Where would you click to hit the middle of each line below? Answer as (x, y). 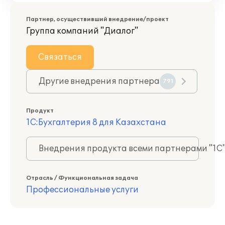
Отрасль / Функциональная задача (82, 178)
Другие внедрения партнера (99, 81)
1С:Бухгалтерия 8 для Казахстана (96, 123)
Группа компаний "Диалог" (82, 31)
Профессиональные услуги (82, 190)
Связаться (60, 57)
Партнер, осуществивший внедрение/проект (97, 19)
